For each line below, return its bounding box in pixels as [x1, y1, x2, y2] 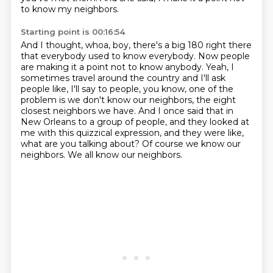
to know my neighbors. [20, 4, 119, 15]
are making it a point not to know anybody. [20, 62, 206, 73]
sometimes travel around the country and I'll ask [20, 73, 225, 83]
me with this [20, 127, 76, 138]
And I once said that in [138, 105, 233, 116]
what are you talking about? [20, 138, 142, 149]
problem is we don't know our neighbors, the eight [20, 94, 236, 105]
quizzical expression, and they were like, [76, 127, 244, 138]
